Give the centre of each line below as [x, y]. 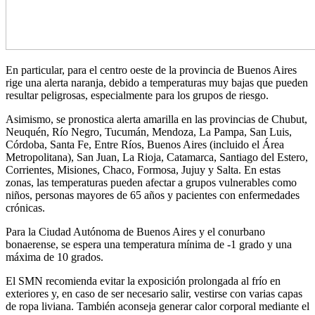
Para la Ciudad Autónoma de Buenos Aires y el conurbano [135, 231]
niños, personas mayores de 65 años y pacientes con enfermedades [153, 195]
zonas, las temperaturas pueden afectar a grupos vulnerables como [151, 182]
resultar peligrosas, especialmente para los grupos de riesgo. [137, 95]
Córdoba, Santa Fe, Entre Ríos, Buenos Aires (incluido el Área [145, 144]
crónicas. [25, 207]
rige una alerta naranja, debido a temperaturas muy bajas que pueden [157, 82]
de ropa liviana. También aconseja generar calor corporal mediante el [157, 306]
